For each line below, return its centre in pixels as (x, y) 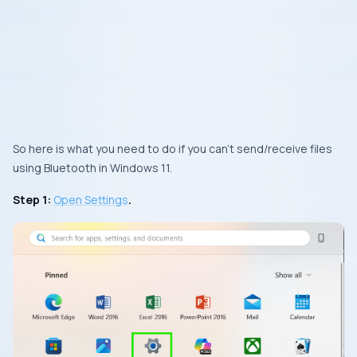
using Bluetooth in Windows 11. (92, 168)
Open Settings (91, 200)
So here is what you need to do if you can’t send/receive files (173, 149)
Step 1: (32, 200)
